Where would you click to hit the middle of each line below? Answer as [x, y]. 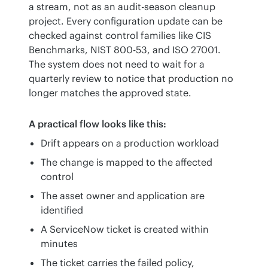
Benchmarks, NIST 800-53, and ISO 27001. [125, 49]
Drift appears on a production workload [130, 143]
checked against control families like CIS [120, 35]
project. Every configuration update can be [126, 21]
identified [62, 210]
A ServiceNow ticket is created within [125, 229]
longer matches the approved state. [110, 92]
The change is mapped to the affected [127, 162]
